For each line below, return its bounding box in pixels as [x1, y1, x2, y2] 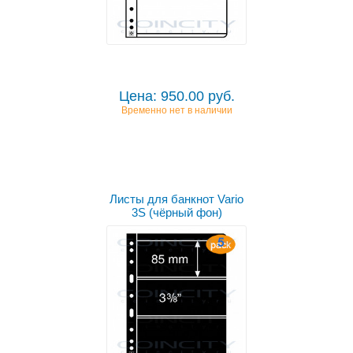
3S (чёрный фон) [131, 206, 222, 220]
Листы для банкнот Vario [110, 192, 243, 206]
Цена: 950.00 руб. [118, 88, 235, 105]
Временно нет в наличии [121, 105, 232, 116]
